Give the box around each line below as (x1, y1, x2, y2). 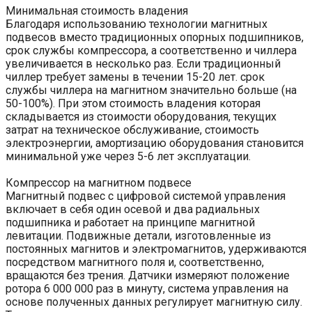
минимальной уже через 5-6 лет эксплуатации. (6, 149, 251, 163)
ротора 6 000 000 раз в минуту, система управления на (6, 281, 288, 295)
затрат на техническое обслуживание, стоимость (6, 123, 259, 136)
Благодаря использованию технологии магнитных (6, 17, 267, 31)
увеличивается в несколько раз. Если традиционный (6, 56, 281, 70)
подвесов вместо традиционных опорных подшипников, (6, 30, 304, 44)
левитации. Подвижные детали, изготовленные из (6, 228, 271, 242)
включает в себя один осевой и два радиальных (6, 202, 260, 216)
